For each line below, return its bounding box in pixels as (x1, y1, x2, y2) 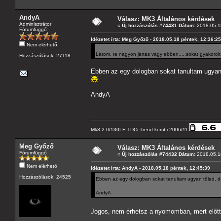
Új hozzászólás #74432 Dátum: (122, 151, 195, 157)
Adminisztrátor (19, 21, 51, 27)
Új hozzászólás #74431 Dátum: (122, 22, 195, 28)
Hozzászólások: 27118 (19, 52, 71, 58)
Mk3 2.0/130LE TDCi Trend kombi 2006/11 (91, 126, 189, 132)
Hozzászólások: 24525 (19, 174, 71, 180)
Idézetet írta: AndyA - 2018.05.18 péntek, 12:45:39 (91, 165, 210, 171)
